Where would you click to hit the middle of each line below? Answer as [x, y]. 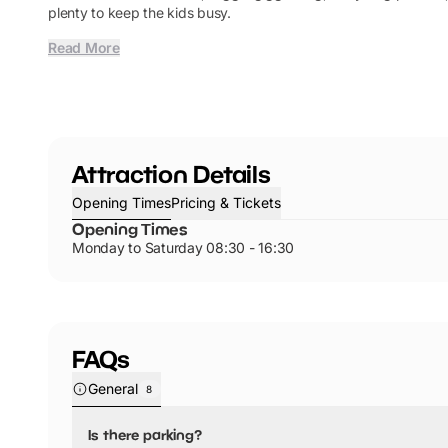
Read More [84, 47]
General [113, 388]
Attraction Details [171, 173]
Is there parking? [145, 434]
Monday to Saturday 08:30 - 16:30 [183, 247]
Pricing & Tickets [226, 202]
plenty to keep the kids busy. [139, 12]
